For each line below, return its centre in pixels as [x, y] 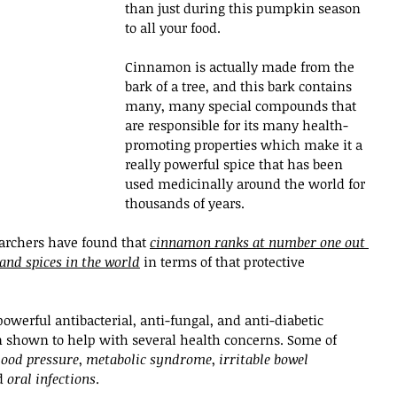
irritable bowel [265, 358]
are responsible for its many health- [237, 125]
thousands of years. [185, 202]
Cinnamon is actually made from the [241, 66]
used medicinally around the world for [247, 183]
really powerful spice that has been [236, 163]
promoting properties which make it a [245, 144]
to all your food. [175, 27]
